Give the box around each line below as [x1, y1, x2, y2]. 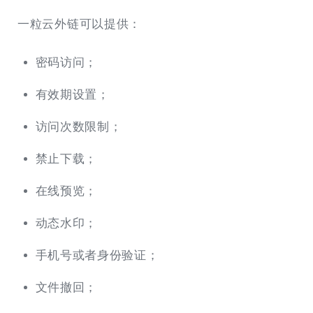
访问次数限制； [35, 119, 122, 133]
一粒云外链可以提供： [17, 17, 141, 31]
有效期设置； [35, 87, 110, 101]
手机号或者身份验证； [35, 248, 159, 262]
